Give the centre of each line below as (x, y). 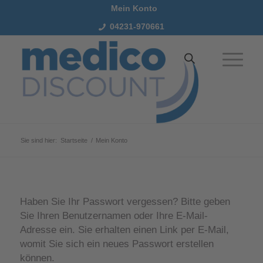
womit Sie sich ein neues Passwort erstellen (117, 244)
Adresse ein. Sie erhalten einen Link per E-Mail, (124, 230)
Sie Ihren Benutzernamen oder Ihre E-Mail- (114, 216)
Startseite (74, 140)
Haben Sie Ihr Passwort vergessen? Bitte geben (125, 202)
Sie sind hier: (38, 140)
